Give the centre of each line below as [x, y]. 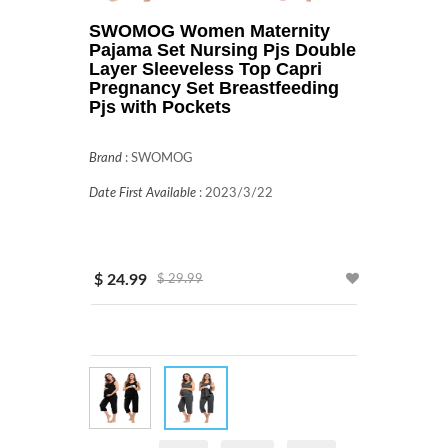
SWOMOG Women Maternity [209, 31]
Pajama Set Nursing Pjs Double [222, 50]
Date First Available [142, 193]
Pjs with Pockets [160, 107]
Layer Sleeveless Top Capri [205, 69]
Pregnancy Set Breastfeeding [214, 88]
